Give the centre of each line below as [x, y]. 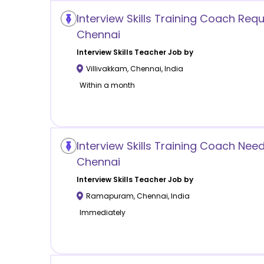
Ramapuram [110, 196]
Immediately [102, 212]
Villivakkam [106, 68]
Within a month [107, 85]
